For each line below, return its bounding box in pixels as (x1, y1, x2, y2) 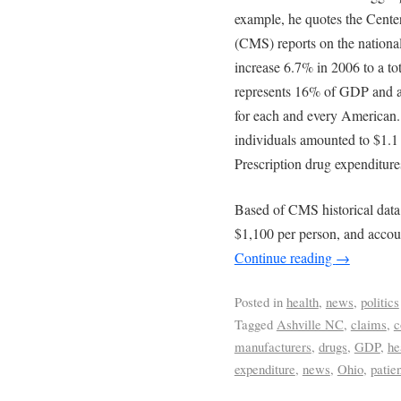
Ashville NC (276, 315, 344, 334)
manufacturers (234, 337, 311, 356)
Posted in (234, 293, 283, 311)
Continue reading (234, 248, 336, 268)
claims (350, 315, 387, 334)
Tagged (234, 315, 273, 334)
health (286, 293, 319, 311)
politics (360, 293, 399, 311)
